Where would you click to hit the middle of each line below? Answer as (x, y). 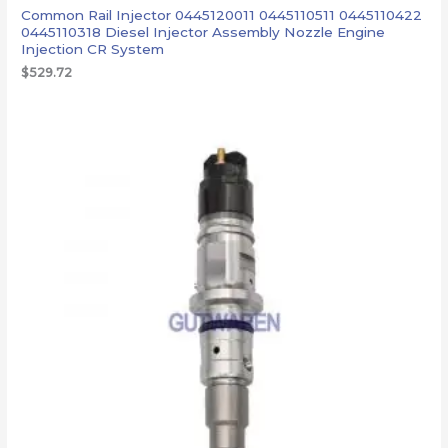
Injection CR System (93, 48)
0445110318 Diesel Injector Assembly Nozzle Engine (203, 31)
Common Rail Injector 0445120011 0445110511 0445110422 (222, 14)
